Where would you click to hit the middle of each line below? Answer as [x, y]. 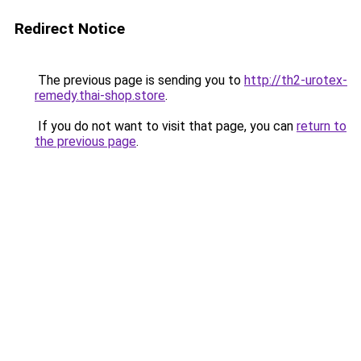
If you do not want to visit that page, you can [166, 126]
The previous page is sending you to [139, 80]
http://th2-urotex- [296, 80]
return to [322, 126]
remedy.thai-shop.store [100, 95]
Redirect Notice [70, 29]
